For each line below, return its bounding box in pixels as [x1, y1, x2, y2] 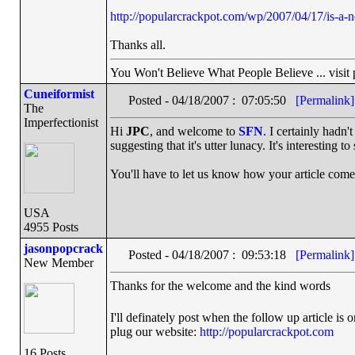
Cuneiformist [23, 87, 94, 101]
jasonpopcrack [23, 242, 103, 255]
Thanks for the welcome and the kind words [109, 279, 334, 292]
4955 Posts [23, 220, 78, 234]
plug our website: [109, 324, 200, 338]
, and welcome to [149, 124, 239, 138]
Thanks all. [109, 38, 166, 52]
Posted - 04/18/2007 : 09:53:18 [128, 248, 296, 261]
